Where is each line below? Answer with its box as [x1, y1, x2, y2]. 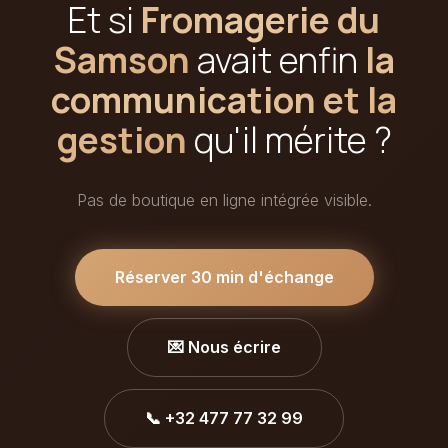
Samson [53, 34, 190, 84]
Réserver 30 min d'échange [114, 266, 334, 287]
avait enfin [189, 34, 365, 84]
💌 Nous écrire [167, 336, 281, 357]
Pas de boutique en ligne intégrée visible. [76, 189, 372, 210]
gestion [56, 114, 187, 164]
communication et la [51, 74, 397, 124]
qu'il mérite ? [186, 114, 392, 164]
